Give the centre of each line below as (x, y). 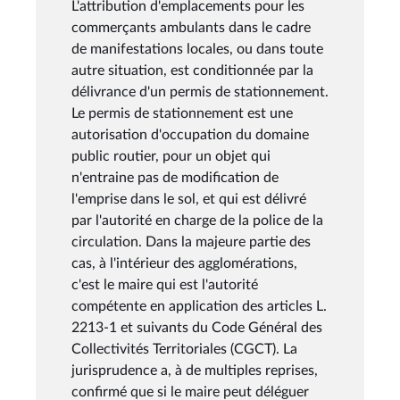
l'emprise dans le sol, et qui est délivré (189, 199)
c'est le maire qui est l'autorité (165, 284)
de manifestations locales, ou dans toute (197, 49)
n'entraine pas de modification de (175, 177)
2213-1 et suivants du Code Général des (197, 327)
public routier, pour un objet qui (171, 156)
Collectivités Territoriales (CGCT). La (184, 349)
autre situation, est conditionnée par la (192, 70)
